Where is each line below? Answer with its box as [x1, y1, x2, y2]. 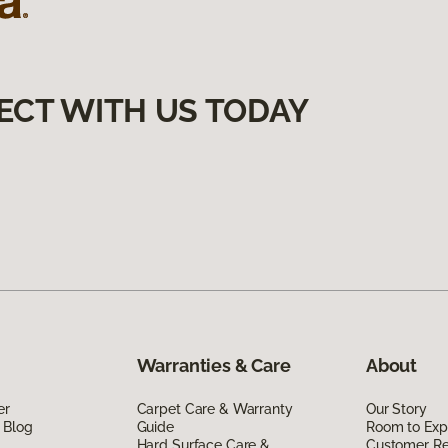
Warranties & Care [136, 354, 291, 376]
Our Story [365, 400, 427, 417]
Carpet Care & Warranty [136, 400, 293, 417]
